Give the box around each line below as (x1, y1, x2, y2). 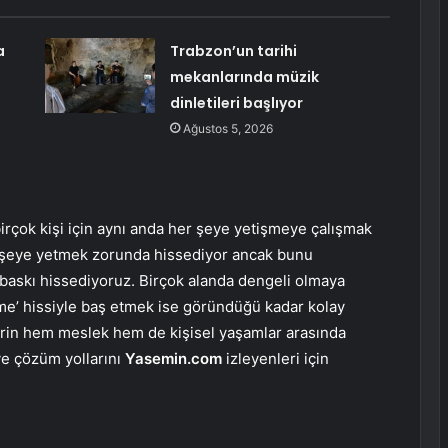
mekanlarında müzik (169, 66, 319, 87)
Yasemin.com (125, 348, 222, 368)
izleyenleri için (222, 348, 329, 368)
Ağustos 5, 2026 (182, 120, 273, 136)
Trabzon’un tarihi (169, 40, 297, 61)
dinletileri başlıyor (169, 92, 303, 113)
